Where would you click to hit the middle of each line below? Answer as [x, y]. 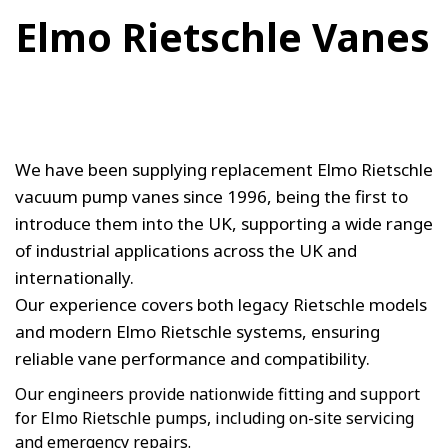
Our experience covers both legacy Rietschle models [221, 304]
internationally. [74, 277]
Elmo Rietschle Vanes [222, 36]
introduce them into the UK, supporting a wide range [224, 223]
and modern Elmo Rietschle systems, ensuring [197, 331]
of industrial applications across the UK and [186, 250]
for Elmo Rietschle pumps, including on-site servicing [214, 417]
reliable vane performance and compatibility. [192, 358]
